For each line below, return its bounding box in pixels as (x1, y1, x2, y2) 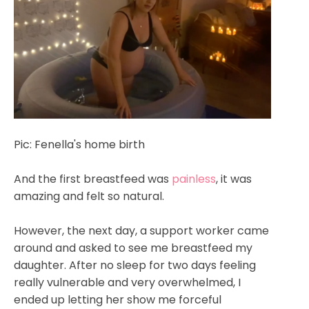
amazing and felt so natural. (14, 188, 164, 204)
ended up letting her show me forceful (14, 291, 221, 308)
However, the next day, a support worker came (14, 222, 269, 239)
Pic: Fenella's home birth (14, 136, 148, 152)
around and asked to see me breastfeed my (14, 239, 252, 256)
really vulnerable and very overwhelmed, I (14, 274, 241, 290)
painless (172, 170, 216, 187)
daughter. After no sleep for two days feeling (14, 257, 256, 273)
